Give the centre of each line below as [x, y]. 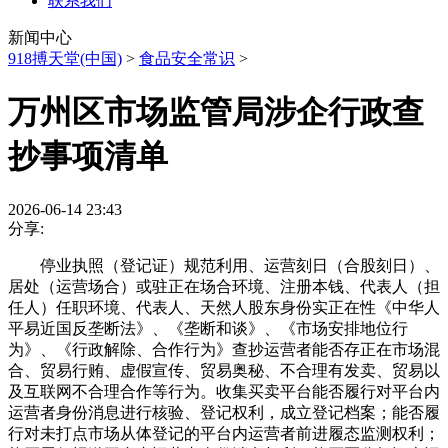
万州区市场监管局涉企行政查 [216, 112]
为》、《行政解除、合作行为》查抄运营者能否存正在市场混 [224, 349]
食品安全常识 [187, 58]
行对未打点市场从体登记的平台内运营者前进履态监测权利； [224, 433]
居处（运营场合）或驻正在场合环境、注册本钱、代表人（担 [224, 286]
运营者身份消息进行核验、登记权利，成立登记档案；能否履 [224, 412]
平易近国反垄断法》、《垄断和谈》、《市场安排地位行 [208, 328]
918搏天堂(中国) [65, 58]
